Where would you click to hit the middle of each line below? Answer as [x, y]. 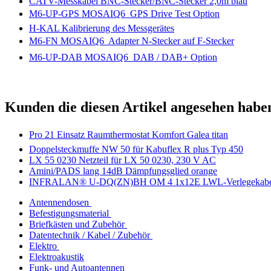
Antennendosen [59, 202]
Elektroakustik [57, 256]
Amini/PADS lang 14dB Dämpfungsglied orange [123, 171]
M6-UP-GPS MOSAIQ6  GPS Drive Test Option [124, 14]
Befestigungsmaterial [69, 213]
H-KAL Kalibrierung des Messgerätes [102, 28]
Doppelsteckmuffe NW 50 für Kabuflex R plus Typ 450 [136, 149]
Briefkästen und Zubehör [77, 224]
